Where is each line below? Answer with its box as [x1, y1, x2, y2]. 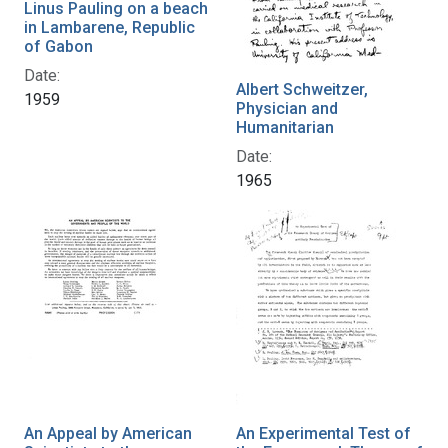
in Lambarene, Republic [24, 17, 195, 37]
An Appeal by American [24, 423, 192, 443]
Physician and [236, 98, 338, 118]
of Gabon [24, 36, 93, 56]
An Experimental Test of [236, 423, 411, 443]
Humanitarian [236, 117, 334, 137]
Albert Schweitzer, [236, 79, 368, 99]
